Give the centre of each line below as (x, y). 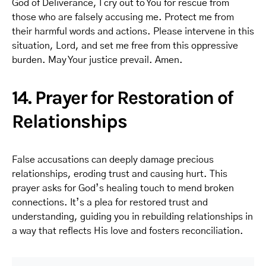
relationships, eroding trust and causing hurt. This (120, 174)
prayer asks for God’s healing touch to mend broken (123, 188)
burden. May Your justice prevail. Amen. (97, 60)
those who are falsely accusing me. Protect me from (123, 17)
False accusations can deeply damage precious (113, 160)
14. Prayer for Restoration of (123, 98)
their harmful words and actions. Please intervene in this (133, 31)
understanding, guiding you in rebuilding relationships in (132, 217)
